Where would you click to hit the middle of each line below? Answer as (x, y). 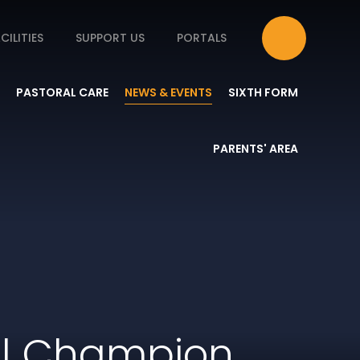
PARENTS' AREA (255, 149)
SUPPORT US (110, 38)
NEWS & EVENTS (168, 92)
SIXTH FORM (263, 92)
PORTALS (201, 38)
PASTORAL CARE (62, 92)
